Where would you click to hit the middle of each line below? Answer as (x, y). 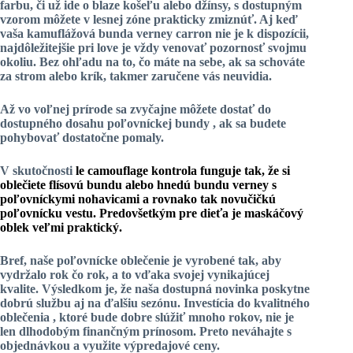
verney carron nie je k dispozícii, (223, 33)
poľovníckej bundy (160, 123)
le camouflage (112, 170)
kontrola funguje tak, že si (219, 170)
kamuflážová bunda (82, 33)
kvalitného (282, 303)
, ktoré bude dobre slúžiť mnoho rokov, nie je (173, 317)
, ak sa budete (249, 123)
